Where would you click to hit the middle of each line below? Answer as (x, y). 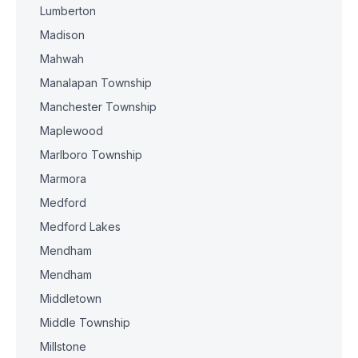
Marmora (63, 179)
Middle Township (85, 322)
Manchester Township (98, 107)
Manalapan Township (96, 83)
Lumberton (68, 11)
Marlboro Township (91, 155)
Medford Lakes (80, 227)
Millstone (63, 346)
